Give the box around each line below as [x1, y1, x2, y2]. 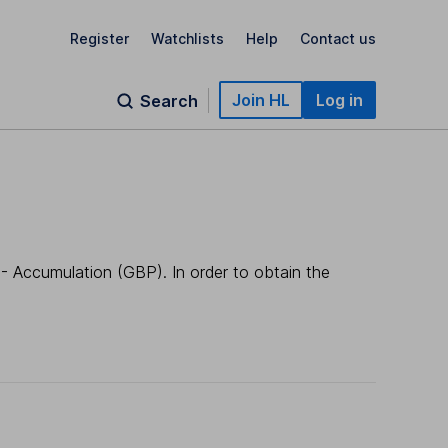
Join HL [232, 90, 290, 110]
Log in [316, 90, 363, 110]
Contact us [300, 29, 376, 47]
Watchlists [151, 29, 224, 47]
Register [70, 29, 129, 47]
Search [140, 91, 198, 111]
